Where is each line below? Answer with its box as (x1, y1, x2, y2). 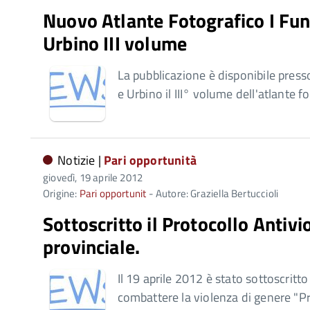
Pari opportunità (104, 151, 197, 170)
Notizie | (57, 151, 104, 170)
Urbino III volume (43, 28, 188, 58)
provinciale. (43, 232, 140, 262)
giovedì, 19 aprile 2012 (43, 170, 143, 185)
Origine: (43, 185, 80, 201)
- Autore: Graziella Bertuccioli (146, 185, 279, 201)
